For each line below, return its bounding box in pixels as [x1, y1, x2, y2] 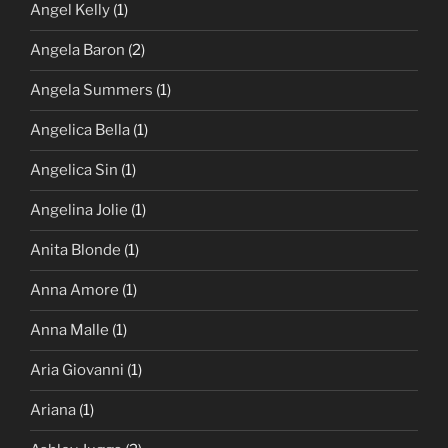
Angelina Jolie [30, 201, 128, 220]
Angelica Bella [30, 121, 130, 140]
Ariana [30, 401, 76, 420]
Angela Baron [30, 41, 125, 60]
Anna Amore [30, 281, 119, 300]
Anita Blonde [30, 241, 121, 260]
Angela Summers [30, 81, 153, 100]
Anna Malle [30, 321, 109, 340]
